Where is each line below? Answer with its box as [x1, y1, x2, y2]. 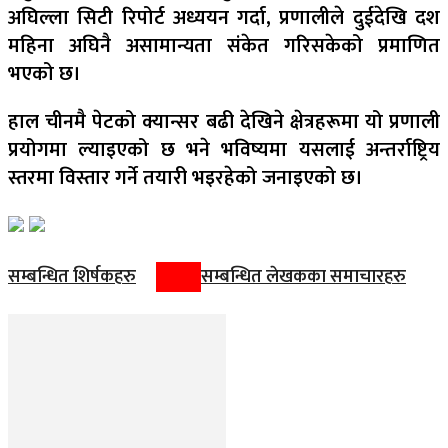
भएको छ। [8, 57, 81, 92]
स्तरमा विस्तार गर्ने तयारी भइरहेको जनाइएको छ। [8, 161, 363, 196]
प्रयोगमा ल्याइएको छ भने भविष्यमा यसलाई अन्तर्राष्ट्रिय [8, 133, 440, 168]
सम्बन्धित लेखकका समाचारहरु [201, 262, 406, 293]
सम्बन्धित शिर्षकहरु [8, 262, 136, 293]
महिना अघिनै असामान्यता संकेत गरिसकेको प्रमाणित [8, 29, 440, 64]
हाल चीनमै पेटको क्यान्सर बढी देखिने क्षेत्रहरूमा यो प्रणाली [8, 105, 440, 140]
